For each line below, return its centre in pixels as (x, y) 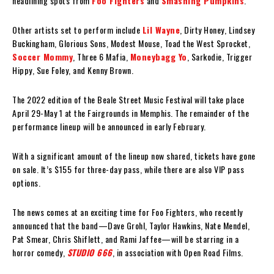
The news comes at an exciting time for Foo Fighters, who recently (128, 212)
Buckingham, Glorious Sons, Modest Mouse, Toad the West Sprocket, (131, 43)
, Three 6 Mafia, (102, 56)
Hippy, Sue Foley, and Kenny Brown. (73, 70)
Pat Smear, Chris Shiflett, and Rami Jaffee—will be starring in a (125, 239)
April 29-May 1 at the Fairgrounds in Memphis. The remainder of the (131, 113)
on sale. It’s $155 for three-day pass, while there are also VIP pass (128, 169)
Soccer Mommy (43, 56)
